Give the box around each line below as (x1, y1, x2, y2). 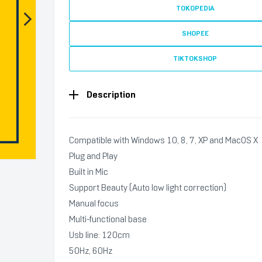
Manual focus (69, 198, 119, 209)
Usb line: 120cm (69, 230, 130, 240)
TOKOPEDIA (175, 4, 215, 12)
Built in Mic (69, 167, 108, 177)
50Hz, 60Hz (69, 246, 112, 256)
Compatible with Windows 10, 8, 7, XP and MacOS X (69, 135, 258, 146)
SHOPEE (181, 29, 209, 37)
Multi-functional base (69, 214, 147, 225)
